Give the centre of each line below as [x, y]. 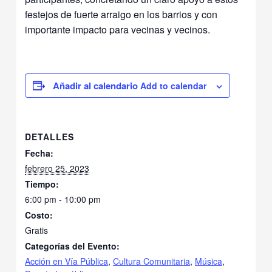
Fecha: [39, 153]
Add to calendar [174, 85]
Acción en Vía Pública [67, 261]
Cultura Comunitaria [152, 261]
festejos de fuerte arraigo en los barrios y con [121, 14]
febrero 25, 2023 [57, 168]
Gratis [37, 230]
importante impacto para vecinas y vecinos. [118, 29]
